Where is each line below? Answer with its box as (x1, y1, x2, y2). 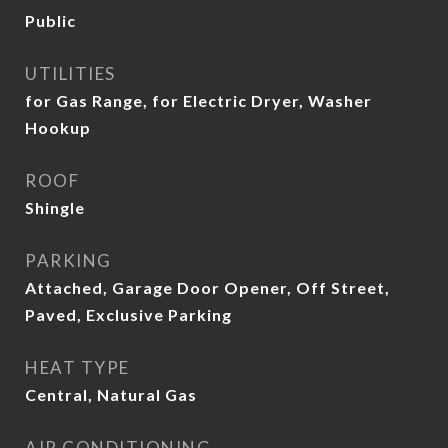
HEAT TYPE (25, 357, 130, 378)
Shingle (25, 198, 85, 217)
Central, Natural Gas (25, 385, 197, 404)
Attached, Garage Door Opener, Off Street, (25, 278, 390, 297)
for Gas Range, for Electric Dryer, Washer (25, 91, 372, 110)
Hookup (25, 118, 91, 137)
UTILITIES (25, 63, 116, 84)
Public (25, 11, 76, 30)
